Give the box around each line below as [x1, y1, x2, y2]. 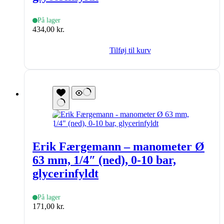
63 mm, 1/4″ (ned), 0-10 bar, [32, 153, 176, 167]
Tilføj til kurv [109, 46, 151, 55]
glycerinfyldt [32, 167, 98, 180]
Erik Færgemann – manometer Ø [32, 140, 204, 153]
